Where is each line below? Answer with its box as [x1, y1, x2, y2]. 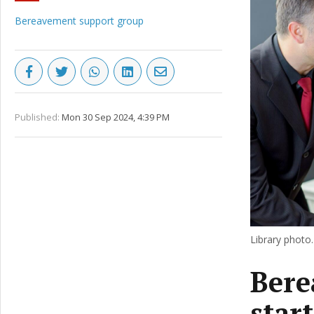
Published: [15, 111, 60, 123]
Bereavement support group [15, 14, 144, 27]
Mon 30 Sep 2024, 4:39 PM [62, 111, 170, 123]
